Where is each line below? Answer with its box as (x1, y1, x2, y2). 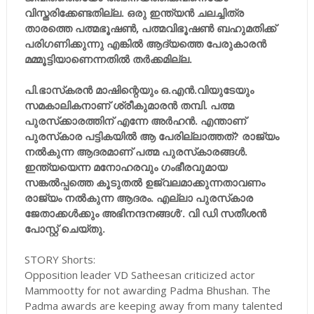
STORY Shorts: (24, 252, 95, 266)
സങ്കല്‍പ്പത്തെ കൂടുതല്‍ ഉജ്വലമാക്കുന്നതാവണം (24, 175, 265, 189)
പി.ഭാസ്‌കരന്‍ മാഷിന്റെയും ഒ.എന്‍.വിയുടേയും (24, 83, 254, 97)
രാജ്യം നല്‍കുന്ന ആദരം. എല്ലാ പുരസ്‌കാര (24, 191, 253, 205)
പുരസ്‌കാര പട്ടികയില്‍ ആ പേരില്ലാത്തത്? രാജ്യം (24, 129, 279, 143)
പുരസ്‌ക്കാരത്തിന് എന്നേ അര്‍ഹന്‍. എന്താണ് (24, 114, 246, 128)
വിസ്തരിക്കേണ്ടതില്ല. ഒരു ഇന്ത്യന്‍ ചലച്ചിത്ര (24, 6, 244, 20)
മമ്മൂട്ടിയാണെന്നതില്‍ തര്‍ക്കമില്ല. (24, 52, 192, 66)
